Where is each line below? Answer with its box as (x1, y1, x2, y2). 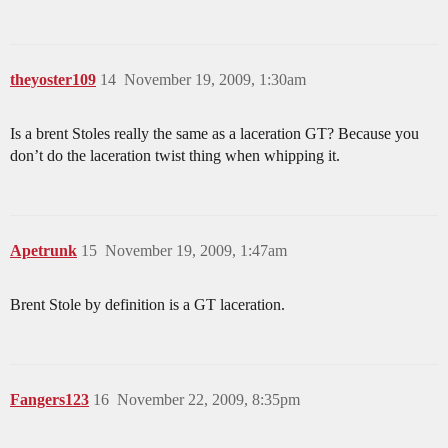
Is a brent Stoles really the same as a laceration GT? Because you (10, 124, 419, 142)
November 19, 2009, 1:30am (124, 70, 306, 88)
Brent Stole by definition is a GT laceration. (10, 295, 285, 313)
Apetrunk (10, 241, 77, 259)
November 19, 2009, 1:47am (105, 241, 287, 259)
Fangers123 (10, 390, 89, 408)
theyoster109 (10, 70, 96, 88)
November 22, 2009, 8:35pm (117, 390, 300, 408)
